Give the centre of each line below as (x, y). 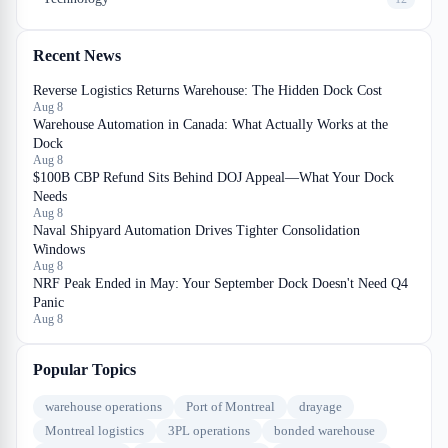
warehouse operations (103, 406)
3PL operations (209, 430)
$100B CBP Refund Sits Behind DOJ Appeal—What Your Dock (213, 177)
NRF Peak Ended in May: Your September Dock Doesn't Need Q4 (220, 283)
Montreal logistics (94, 430)
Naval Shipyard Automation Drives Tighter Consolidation (196, 230)
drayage (320, 406)
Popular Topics (84, 369)
